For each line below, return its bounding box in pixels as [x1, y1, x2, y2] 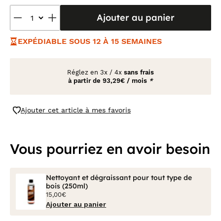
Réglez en [67, 69, 100, 76]
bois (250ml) [46, 182, 88, 190]
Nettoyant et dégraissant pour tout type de [46, 173, 192, 182]
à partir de [68, 77, 103, 84]
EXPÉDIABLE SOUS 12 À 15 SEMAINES [18, 37, 162, 46]
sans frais [124, 69, 154, 76]
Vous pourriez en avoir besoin [10, 140, 210, 157]
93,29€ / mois [103, 77, 149, 84]
